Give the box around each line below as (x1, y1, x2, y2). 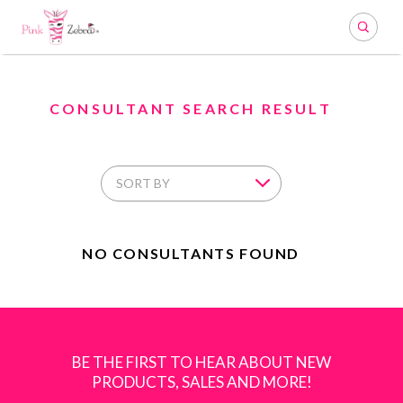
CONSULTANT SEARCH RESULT (49, 100, 332, 117)
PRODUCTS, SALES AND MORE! (91, 372, 312, 391)
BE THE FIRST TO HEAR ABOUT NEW (72, 353, 331, 372)
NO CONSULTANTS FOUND (82, 245, 300, 262)
